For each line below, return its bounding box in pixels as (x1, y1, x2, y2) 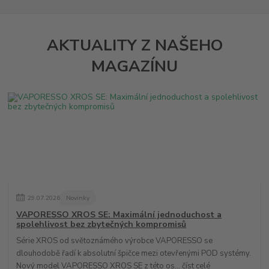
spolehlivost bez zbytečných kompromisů (16, 219, 187, 231)
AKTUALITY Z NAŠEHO (46, 34, 223, 56)
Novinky (66, 193, 90, 202)
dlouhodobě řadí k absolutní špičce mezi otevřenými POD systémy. (16, 248, 252, 259)
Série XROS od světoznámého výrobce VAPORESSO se (16, 235, 213, 247)
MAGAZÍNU (91, 55, 178, 77)
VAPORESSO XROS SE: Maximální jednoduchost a (16, 209, 222, 221)
